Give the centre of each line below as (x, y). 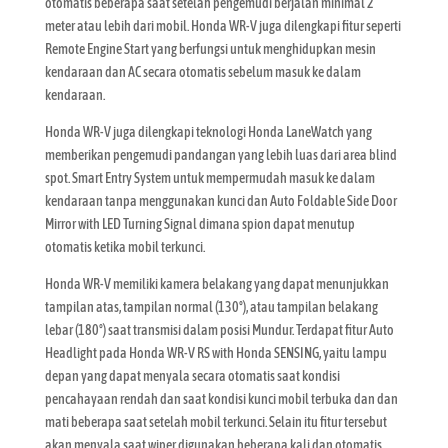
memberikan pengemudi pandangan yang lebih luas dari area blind (220, 154)
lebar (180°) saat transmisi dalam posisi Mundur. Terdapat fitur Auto (219, 329)
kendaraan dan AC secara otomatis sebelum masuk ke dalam (202, 71)
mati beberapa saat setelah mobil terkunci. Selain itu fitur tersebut (215, 421)
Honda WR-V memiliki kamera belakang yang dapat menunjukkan (216, 283)
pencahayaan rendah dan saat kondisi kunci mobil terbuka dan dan (221, 398)
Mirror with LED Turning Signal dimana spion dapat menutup (199, 223)
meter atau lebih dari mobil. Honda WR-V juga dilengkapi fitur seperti (222, 25)
